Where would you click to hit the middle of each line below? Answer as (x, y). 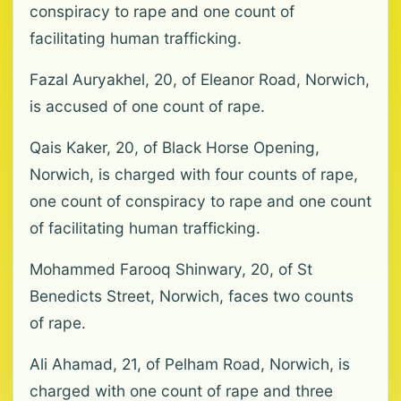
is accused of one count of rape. (147, 106)
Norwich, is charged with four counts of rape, (194, 174)
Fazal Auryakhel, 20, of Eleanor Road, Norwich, (200, 79)
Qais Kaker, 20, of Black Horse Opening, (175, 147)
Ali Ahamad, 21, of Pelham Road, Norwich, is (190, 364)
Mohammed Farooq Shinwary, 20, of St (171, 269)
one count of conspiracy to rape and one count (200, 201)
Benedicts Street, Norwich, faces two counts (192, 296)
